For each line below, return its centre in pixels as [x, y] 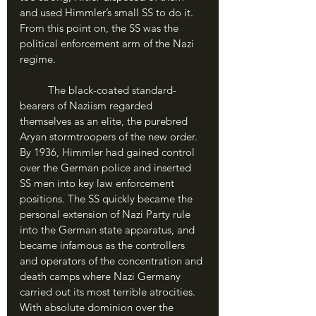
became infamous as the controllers [104, 245]
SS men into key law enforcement [98, 183]
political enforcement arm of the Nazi [108, 43]
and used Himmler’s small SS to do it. [108, 12]
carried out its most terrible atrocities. [109, 292]
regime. [38, 59]
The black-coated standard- [34, 90]
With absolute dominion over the [98, 307]
